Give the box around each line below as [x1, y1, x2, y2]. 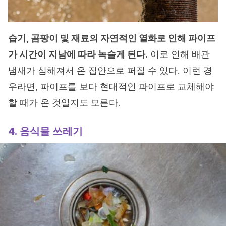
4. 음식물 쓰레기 [8, 125, 83, 138]
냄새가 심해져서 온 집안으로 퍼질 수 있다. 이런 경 [8, 65, 212, 76]
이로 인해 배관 [148, 49, 210, 60]
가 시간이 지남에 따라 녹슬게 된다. [8, 49, 148, 60]
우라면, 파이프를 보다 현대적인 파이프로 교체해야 [8, 81, 214, 92]
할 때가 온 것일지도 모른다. [8, 97, 121, 108]
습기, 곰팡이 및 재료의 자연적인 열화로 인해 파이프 [8, 33, 215, 44]
